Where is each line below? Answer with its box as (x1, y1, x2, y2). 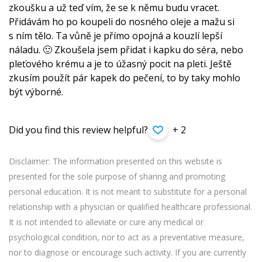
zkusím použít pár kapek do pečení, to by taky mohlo (9, 71, 240, 85)
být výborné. (9, 85, 63, 99)
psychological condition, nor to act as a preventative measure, (9, 232, 244, 243)
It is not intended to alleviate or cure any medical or (9, 216, 204, 228)
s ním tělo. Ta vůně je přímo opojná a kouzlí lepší (9, 29, 222, 43)
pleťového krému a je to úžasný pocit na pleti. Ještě (9, 57, 232, 71)
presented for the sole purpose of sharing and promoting (9, 171, 225, 182)
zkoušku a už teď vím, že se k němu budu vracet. (9, 1, 219, 15)
